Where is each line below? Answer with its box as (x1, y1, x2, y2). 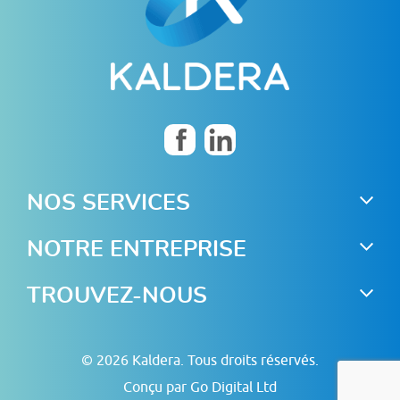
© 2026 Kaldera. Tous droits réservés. (81, 352, 319, 369)
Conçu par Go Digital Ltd (123, 379, 277, 396)
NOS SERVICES (27, 192, 190, 215)
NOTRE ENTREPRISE (27, 238, 246, 262)
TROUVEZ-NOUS (27, 285, 207, 308)
